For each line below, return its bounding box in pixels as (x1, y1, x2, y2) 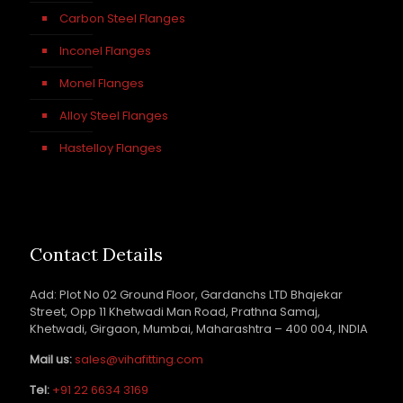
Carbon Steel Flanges (59, 10, 185, 27)
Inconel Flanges (59, 42, 151, 59)
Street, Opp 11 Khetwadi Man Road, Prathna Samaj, (30, 303, 320, 320)
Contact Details (30, 243, 163, 265)
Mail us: (30, 351, 72, 368)
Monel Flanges (59, 75, 144, 92)
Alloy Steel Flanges (59, 107, 168, 124)
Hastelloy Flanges (59, 139, 162, 157)
